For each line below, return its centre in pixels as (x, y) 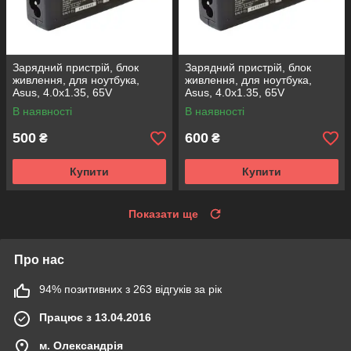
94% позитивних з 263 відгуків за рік (130, 289)
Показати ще (163, 214)
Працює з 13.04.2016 (95, 318)
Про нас (39, 260)
